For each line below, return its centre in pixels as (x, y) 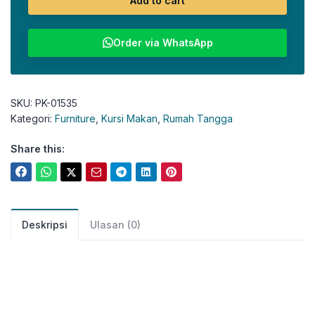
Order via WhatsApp (163, 43)
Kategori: (33, 118)
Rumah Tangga (198, 118)
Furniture (75, 118)
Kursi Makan (129, 118)
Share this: (38, 149)
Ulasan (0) (115, 225)
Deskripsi (45, 225)
